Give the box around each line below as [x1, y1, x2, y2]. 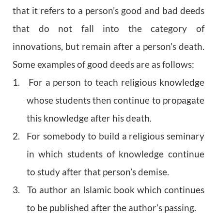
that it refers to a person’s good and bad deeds [13, 5, 204, 16]
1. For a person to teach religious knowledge [13, 77, 204, 88]
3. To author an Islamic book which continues [13, 185, 204, 196]
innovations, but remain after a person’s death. [13, 41, 204, 52]
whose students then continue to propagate [27, 95, 204, 106]
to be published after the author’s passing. [27, 202, 196, 214]
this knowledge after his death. [27, 113, 152, 124]
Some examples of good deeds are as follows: [13, 59, 195, 70]
